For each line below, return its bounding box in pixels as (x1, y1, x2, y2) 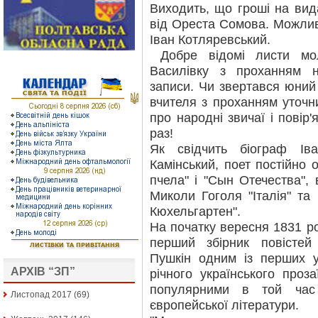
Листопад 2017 (11, 290, 72, 300)
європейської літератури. (150, 298, 299, 312)
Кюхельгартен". (150, 204, 241, 219)
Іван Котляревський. (150, 33, 270, 47)
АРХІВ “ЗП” (11, 265, 75, 278)
